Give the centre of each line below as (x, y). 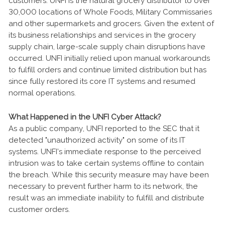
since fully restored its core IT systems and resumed (102, 81)
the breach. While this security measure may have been (109, 175)
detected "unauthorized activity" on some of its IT (97, 140)
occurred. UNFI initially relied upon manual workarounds (109, 58)
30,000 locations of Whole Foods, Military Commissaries (110, 12)
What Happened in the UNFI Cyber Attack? (85, 117)
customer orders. (39, 209)
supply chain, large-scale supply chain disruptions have (107, 46)
